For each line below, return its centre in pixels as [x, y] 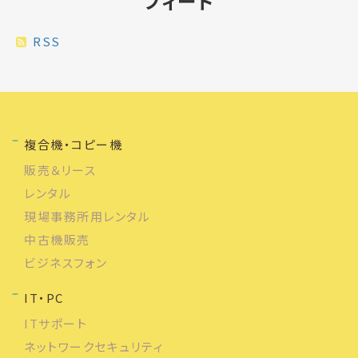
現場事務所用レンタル [87, 216]
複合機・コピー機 [73, 144]
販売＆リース [60, 169]
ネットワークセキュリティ [94, 346]
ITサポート [56, 323]
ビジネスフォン [66, 262]
